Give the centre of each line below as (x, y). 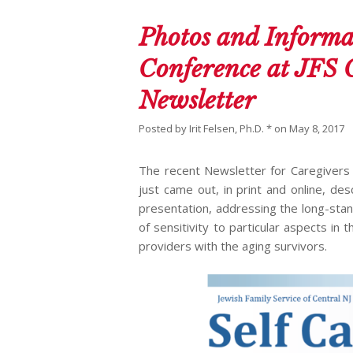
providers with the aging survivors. (233, 246)
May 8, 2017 (317, 129)
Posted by (164, 129)
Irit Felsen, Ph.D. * (231, 129)
